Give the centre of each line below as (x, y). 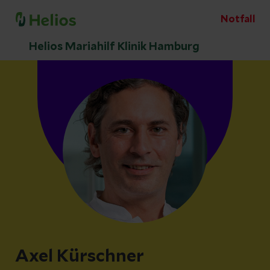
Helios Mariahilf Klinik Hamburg (114, 47)
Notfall (238, 19)
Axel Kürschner (80, 257)
